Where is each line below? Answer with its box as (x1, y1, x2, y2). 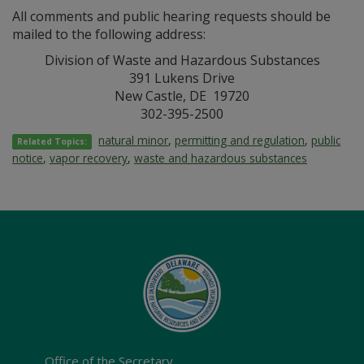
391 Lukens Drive (129, 69, 235, 87)
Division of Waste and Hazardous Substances (44, 51, 320, 69)
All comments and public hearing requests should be (12, 7, 331, 25)
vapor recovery (50, 150, 128, 166)
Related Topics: (17, 136, 88, 147)
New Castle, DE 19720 (115, 87, 249, 105)
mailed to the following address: (12, 25, 206, 43)
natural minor (98, 132, 169, 148)
